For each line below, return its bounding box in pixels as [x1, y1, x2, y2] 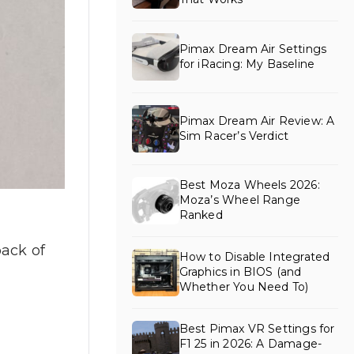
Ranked [179, 208, 223, 223]
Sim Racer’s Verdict [179, 128, 289, 143]
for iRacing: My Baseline [179, 56, 315, 71]
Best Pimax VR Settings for [179, 322, 335, 337]
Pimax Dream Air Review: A [179, 113, 335, 128]
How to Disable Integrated [179, 250, 330, 265]
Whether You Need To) [179, 280, 309, 295]
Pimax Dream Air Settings [179, 41, 327, 56]
